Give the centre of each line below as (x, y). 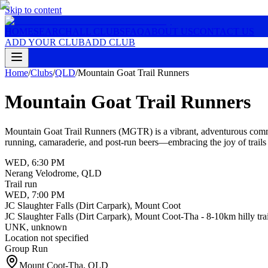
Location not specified (47, 237)
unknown (49, 227)
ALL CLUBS (99, 31)
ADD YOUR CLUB (45, 42)
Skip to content (33, 10)
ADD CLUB (110, 42)
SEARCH (53, 31)
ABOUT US (169, 31)
